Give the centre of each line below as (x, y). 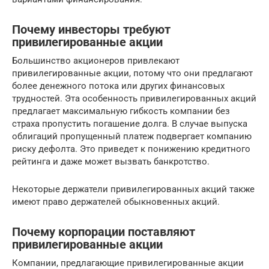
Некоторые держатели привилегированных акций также (133, 189)
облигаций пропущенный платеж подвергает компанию (132, 136)
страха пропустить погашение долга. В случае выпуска (130, 123)
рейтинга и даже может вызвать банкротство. (111, 161)
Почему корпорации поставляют (104, 232)
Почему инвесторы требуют (91, 30)
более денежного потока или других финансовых (118, 86)
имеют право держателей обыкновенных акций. (116, 201)
